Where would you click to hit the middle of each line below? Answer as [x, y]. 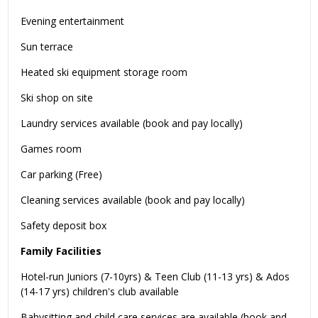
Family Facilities [61, 251]
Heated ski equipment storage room [104, 72]
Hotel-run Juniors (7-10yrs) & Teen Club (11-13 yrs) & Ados [155, 276]
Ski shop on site [57, 97]
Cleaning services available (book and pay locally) [133, 199]
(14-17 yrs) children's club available [100, 291]
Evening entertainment [72, 21]
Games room [51, 148]
